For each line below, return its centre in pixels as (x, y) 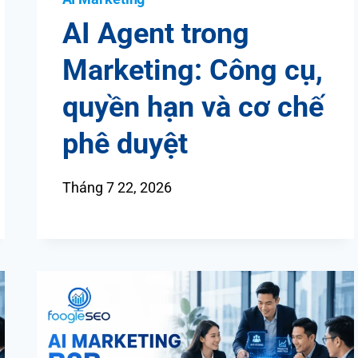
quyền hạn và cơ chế (193, 107)
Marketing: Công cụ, (192, 71)
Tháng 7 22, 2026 (117, 188)
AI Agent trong (155, 34)
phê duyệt (125, 144)
